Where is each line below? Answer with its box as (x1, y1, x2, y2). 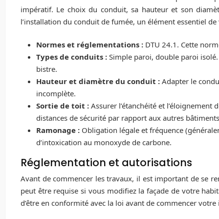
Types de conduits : (36, 52, 109, 62)
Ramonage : (36, 125, 82, 135)
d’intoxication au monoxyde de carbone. (36, 137, 172, 148)
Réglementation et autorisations (21, 155, 192, 170)
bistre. (36, 64, 57, 74)
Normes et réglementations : (36, 40, 145, 50)
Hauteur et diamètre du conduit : (36, 76, 162, 87)
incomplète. (36, 88, 76, 99)
